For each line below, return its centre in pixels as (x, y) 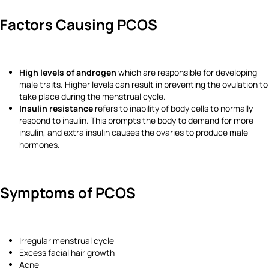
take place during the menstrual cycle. (92, 97)
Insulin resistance (56, 109)
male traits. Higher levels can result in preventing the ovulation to (144, 85)
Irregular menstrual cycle (67, 241)
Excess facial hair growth (67, 253)
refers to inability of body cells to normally (173, 109)
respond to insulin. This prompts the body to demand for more (136, 121)
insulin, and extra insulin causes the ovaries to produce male (134, 133)
